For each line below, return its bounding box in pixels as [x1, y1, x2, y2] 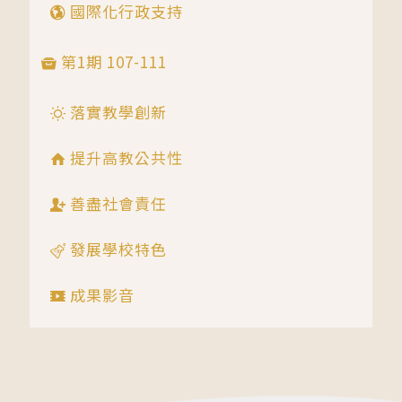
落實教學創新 [66, 100, 167, 124]
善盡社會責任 [66, 192, 167, 215]
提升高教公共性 [66, 146, 183, 170]
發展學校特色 [66, 238, 167, 261]
